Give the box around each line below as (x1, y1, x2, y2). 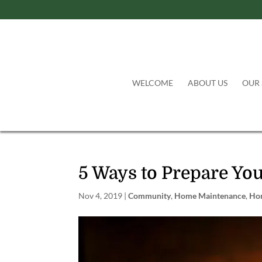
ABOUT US (188, 78, 228, 88)
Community (128, 191, 171, 201)
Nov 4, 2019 (78, 191, 123, 201)
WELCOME (132, 78, 174, 88)
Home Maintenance (174, 191, 246, 201)
